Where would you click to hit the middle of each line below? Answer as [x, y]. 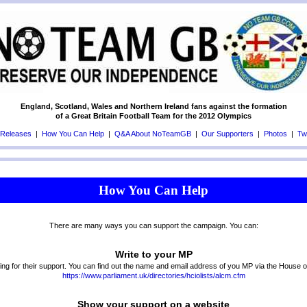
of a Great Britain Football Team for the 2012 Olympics [153, 116]
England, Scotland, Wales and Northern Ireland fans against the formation [153, 106]
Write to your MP [153, 254]
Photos [275, 134]
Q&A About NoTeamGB [152, 134]
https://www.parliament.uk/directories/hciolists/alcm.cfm [153, 275]
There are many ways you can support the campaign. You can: [153, 225]
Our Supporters [227, 134]
